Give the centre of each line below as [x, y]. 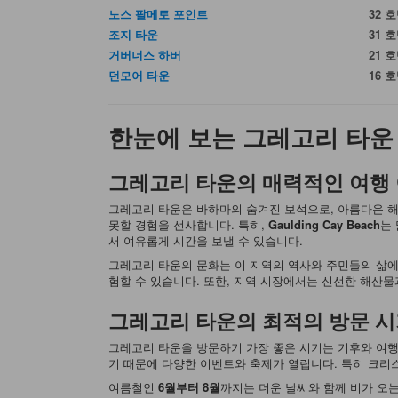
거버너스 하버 [145, 54]
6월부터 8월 [189, 387]
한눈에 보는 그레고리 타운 [251, 137]
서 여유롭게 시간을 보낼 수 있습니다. [206, 241]
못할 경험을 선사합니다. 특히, [188, 225]
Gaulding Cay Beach [324, 225]
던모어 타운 [139, 75]
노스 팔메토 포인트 [158, 13]
